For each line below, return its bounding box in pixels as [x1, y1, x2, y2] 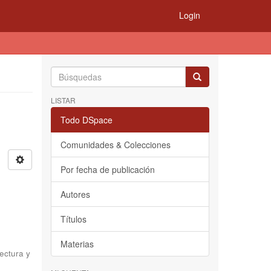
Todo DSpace [60, 114, 113, 126]
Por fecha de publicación [60, 163, 155, 175]
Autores [60, 188, 90, 200]
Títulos [60, 213, 87, 225]
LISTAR [50, 95, 76, 105]
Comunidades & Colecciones [60, 139, 171, 151]
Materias [60, 238, 94, 250]
